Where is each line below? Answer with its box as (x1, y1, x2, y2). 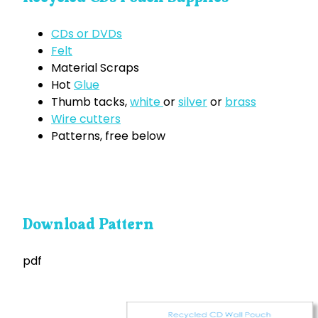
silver (178, 93, 207, 110)
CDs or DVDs (51, 25, 122, 42)
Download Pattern (23, 214, 154, 235)
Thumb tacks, (51, 93, 130, 110)
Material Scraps (51, 59, 139, 76)
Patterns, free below (51, 127, 165, 144)
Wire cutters (51, 110, 121, 127)
